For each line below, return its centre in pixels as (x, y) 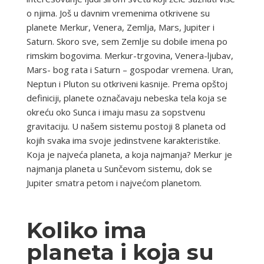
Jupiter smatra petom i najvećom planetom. (114, 182)
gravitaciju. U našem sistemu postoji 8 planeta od (126, 126)
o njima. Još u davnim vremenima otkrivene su (118, 13)
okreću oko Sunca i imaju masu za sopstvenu (115, 112)
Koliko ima (86, 230)
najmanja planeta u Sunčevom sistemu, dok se (119, 168)
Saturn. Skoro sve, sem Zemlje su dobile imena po (127, 41)
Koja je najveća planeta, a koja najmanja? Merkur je (129, 154)
